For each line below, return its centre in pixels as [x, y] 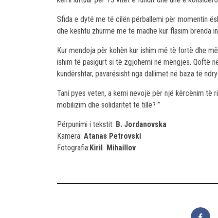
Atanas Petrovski [112, 136]
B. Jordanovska [141, 125]
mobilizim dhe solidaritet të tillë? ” [109, 105]
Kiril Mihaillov [113, 148]
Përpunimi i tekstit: [86, 125]
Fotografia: [73, 148]
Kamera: [70, 136]
